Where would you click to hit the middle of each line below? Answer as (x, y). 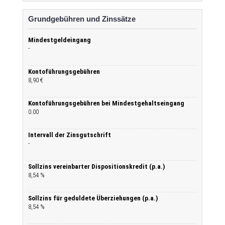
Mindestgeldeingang (60, 40)
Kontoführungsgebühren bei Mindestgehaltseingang (106, 103)
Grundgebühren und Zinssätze (82, 19)
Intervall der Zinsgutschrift (70, 135)
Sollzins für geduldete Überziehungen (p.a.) (93, 198)
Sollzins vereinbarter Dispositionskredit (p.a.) (97, 166)
